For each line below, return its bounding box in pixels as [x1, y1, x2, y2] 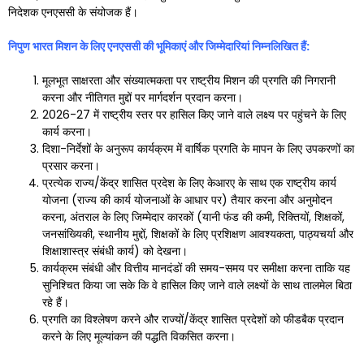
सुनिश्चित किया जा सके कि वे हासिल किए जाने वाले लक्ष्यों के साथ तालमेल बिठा [42, 277, 352, 293]
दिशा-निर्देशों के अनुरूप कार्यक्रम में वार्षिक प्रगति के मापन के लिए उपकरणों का [42, 141, 354, 157]
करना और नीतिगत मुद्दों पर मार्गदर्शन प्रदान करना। [42, 89, 243, 106]
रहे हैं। [42, 294, 69, 310]
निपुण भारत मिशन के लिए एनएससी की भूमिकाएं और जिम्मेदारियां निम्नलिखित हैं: [8, 38, 310, 54]
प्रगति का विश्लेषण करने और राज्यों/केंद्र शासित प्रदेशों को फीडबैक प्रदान [42, 311, 344, 327]
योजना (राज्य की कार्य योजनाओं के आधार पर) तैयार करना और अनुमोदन [42, 192, 332, 208]
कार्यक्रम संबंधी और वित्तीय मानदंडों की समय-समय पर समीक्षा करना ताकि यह [42, 260, 350, 276]
